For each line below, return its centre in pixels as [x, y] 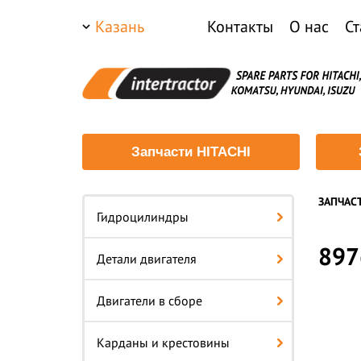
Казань [120, 27]
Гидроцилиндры [143, 217]
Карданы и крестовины [163, 342]
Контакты [240, 27]
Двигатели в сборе [149, 301]
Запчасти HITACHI [191, 152]
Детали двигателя [147, 259]
